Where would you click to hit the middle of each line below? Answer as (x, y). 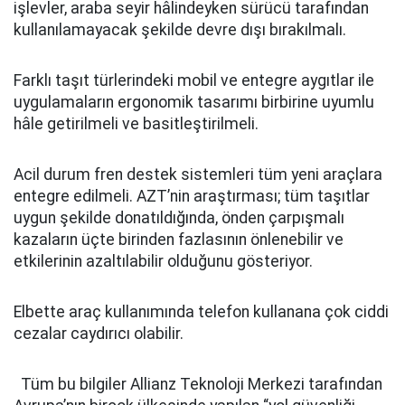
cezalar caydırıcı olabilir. (99, 334)
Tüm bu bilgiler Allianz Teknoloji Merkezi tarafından (198, 384)
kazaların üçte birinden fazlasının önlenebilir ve (179, 240)
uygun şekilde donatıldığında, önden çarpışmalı (179, 218)
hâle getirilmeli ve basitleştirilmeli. (136, 124)
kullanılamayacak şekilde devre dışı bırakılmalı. (180, 30)
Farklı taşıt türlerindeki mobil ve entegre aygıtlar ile (194, 80)
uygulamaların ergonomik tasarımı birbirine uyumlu (194, 102)
